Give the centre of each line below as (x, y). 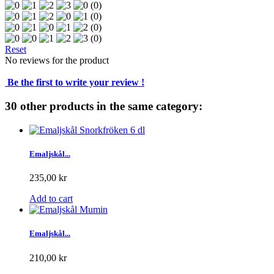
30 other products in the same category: (104, 106)
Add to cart (51, 199)
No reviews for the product (57, 61)
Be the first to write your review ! (75, 83)
